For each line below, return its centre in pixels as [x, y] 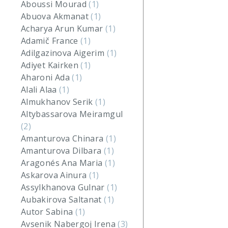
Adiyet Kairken [51, 65]
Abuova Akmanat [56, 16]
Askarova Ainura [55, 175]
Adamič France [51, 41]
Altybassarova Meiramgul [72, 114]
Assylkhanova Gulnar [64, 187]
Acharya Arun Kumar [63, 28]
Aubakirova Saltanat [63, 199]
